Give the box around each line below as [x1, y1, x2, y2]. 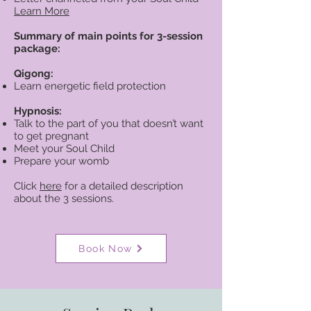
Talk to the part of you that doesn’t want [14, 117, 203, 130]
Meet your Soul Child [14, 142, 115, 155]
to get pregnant [14, 130, 89, 142]
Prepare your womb [14, 155, 109, 167]
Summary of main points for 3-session [14, 30, 203, 42]
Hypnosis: [14, 105, 62, 117]
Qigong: [14, 67, 53, 80]
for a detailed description [62, 180, 183, 192]
